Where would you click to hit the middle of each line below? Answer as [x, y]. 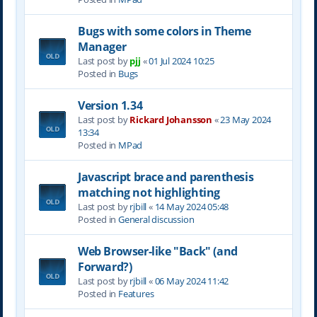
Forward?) [105, 266]
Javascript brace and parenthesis [166, 177]
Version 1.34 [110, 105]
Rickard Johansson [171, 119]
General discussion [156, 219]
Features [136, 293]
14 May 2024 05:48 [192, 206]
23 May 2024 [246, 119]
